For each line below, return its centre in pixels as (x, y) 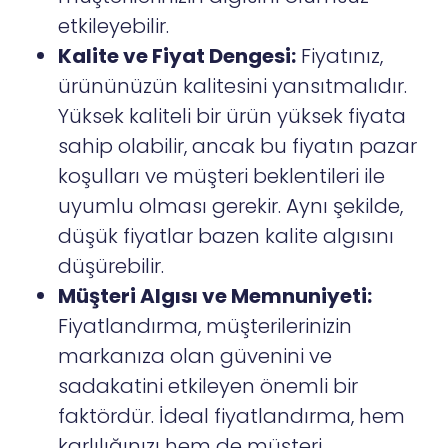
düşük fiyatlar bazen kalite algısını (226, 236)
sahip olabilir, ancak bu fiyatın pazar (238, 146)
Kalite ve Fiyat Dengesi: (177, 56)
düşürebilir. (111, 266)
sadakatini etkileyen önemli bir (208, 386)
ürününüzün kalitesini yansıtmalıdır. (233, 86)
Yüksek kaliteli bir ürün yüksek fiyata (232, 116)
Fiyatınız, (340, 56)
